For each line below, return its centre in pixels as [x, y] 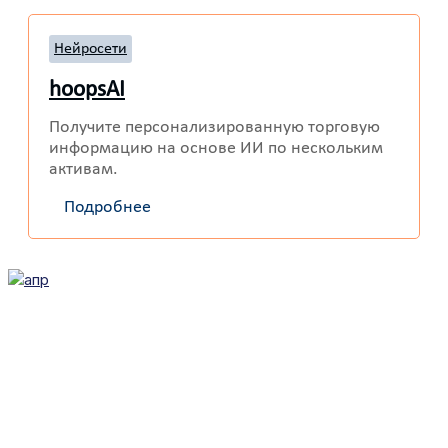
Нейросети [90, 49]
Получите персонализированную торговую [214, 128]
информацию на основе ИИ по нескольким [216, 149]
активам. [83, 170]
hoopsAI [87, 91]
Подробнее [107, 208]
